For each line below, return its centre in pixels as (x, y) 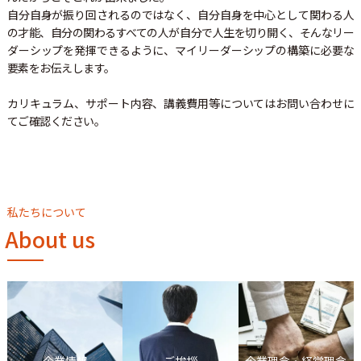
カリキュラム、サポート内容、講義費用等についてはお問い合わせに (180, 103)
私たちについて (46, 212)
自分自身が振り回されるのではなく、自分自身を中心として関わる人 (180, 14)
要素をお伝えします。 (61, 67)
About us (50, 239)
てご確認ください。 (56, 120)
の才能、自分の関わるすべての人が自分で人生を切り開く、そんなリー (180, 32)
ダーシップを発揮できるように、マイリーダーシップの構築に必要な (180, 50)
